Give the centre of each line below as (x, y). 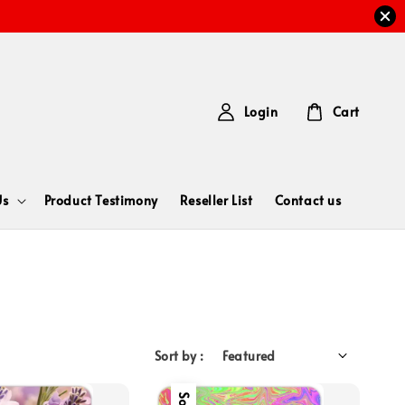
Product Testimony (101, 200)
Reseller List (216, 200)
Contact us (308, 200)
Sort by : (179, 355)
